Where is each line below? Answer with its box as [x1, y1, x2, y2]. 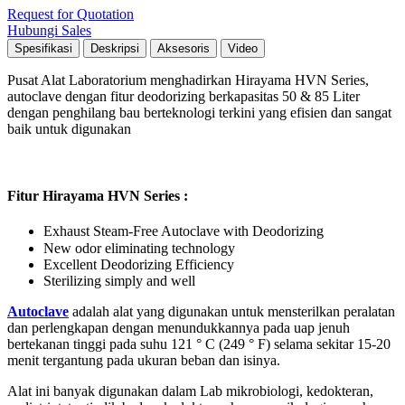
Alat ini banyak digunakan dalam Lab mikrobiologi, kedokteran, [7, 383, 373, 400]
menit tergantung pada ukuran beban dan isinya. [7, 353, 280, 369]
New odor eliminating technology [43, 240, 235, 257]
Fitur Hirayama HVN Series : [7, 187, 188, 203]
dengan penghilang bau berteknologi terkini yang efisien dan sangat [7, 104, 391, 120]
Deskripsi [90, 41, 139, 55]
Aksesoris [157, 41, 210, 55]
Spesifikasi [14, 41, 72, 55]
